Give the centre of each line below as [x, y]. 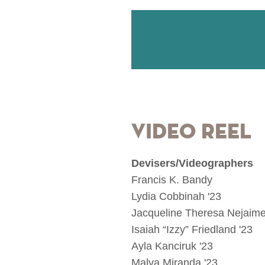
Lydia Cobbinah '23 [176, 197]
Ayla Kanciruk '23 [172, 246]
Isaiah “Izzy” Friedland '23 [192, 230]
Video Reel [191, 133]
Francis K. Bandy [172, 180]
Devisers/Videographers [192, 164]
